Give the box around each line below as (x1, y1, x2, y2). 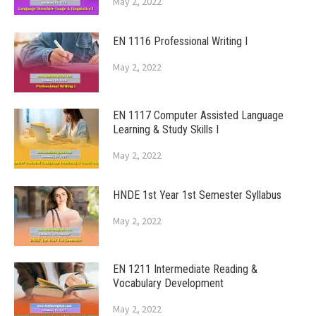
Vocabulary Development (113, 276, 224, 291)
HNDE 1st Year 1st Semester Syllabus (113, 188, 281, 202)
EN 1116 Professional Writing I (113, 35, 248, 49)
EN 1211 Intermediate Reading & (113, 262, 257, 276)
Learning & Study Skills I (113, 123, 219, 137)
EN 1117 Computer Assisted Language (113, 109, 284, 123)
